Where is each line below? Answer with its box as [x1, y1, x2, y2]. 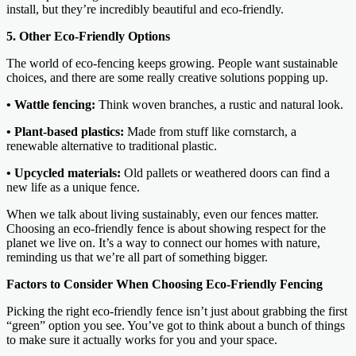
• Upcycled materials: [6, 165, 121, 180]
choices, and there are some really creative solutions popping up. [6, 70, 328, 84]
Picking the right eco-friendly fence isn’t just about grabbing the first [6, 304, 347, 318]
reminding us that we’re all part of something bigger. [6, 250, 268, 264]
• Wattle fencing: [6, 97, 95, 111]
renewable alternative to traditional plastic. [6, 138, 217, 153]
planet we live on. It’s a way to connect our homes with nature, [6, 235, 320, 250]
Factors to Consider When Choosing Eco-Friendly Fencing [6, 277, 323, 291]
